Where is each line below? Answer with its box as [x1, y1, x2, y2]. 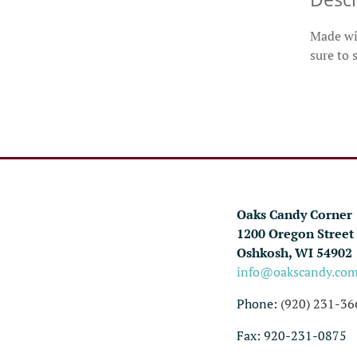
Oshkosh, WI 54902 [237, 243, 352, 261]
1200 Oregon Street [237, 224, 354, 242]
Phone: [237, 295, 280, 312]
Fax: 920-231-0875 [237, 327, 347, 343]
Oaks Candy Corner [237, 205, 352, 223]
